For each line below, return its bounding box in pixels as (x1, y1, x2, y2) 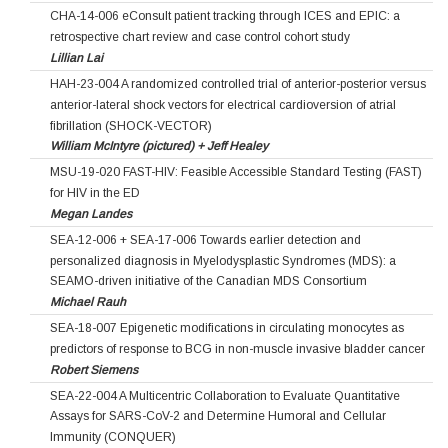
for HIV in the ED (50, 185, 140, 200)
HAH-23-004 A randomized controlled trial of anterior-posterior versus (50, 76, 426, 91)
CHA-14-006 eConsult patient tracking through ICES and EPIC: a (50, 9, 400, 24)
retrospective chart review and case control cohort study (50, 30, 350, 45)
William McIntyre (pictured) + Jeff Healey (50, 139, 268, 154)
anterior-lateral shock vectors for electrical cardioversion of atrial (50, 97, 396, 112)
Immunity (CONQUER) (50, 430, 176, 444)
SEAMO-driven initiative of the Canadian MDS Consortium (50, 274, 367, 289)
